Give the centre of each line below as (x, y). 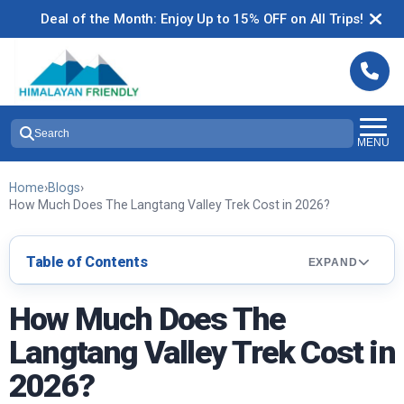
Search (52, 133)
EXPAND (333, 262)
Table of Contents (87, 262)
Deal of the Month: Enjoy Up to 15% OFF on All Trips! (202, 19)
